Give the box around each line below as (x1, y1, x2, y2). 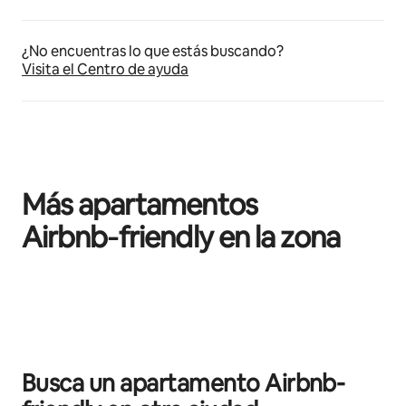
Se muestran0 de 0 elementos (22, 284, 197, 301)
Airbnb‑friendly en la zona (22, 218, 341, 256)
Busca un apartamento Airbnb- (22, 368, 345, 400)
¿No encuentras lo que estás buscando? (22, 42, 284, 62)
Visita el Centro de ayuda (22, 60, 188, 80)
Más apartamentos (22, 186, 257, 224)
